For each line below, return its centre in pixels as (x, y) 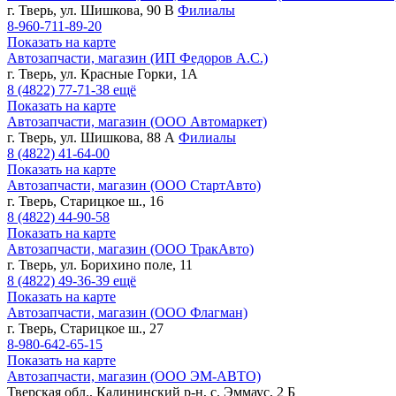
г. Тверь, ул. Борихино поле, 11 (100, 264)
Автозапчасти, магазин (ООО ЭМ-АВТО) (134, 376)
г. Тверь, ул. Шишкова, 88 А (93, 137)
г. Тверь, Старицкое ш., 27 (85, 328)
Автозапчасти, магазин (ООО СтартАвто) (134, 185)
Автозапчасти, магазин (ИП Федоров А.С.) (137, 57)
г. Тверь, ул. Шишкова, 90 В (92, 10)
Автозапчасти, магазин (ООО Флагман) (127, 312)
